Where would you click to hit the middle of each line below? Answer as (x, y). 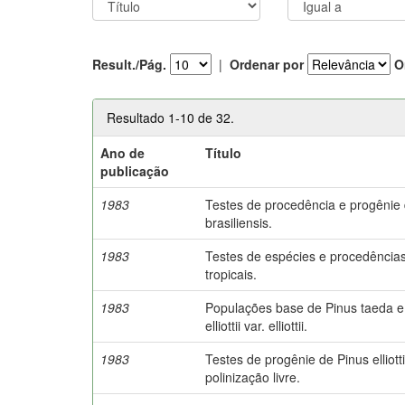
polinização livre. (253, 377)
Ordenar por (267, 64)
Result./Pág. (129, 64)
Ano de (123, 152)
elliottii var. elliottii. (257, 325)
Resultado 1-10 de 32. (170, 117)
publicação (135, 170)
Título (224, 152)
